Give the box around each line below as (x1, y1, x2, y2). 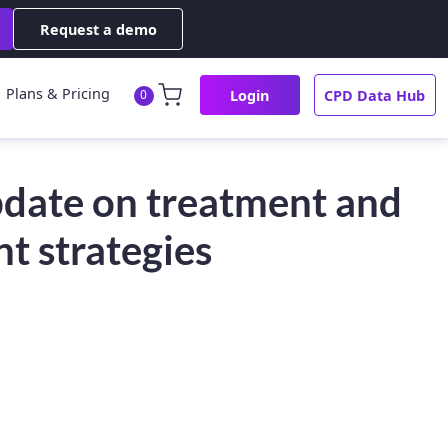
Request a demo (39, 19, 157, 39)
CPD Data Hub (324, 85, 426, 105)
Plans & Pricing (5, 84, 110, 104)
